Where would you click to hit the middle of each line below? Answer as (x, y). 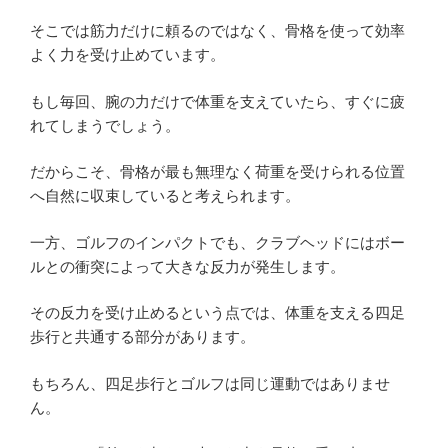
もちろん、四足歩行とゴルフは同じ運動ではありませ (210, 383)
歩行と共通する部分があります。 (142, 337)
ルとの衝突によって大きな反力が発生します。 (187, 266)
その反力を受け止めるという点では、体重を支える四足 (217, 313)
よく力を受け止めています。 (127, 55)
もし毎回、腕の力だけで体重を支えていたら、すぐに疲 (217, 101)
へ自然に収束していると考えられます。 (165, 196)
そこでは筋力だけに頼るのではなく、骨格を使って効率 (217, 31)
